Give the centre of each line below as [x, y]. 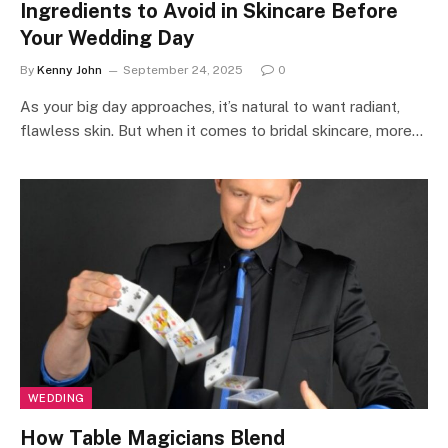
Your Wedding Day [107, 38]
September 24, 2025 [183, 70]
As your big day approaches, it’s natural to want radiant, [210, 106]
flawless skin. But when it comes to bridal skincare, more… [221, 130]
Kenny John [69, 70]
